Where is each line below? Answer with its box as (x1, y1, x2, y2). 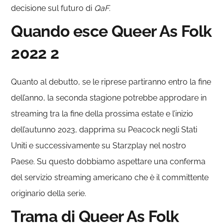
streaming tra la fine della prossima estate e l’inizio (11, 109, 194, 118)
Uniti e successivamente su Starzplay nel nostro (11, 140, 187, 150)
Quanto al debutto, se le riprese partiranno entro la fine (11, 77, 212, 87)
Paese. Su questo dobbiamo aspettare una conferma (11, 156, 206, 166)
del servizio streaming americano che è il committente (11, 172, 209, 182)
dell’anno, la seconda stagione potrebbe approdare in (11, 93, 207, 103)
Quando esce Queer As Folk (11, 21, 212, 40)
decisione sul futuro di (11, 3, 95, 13)
